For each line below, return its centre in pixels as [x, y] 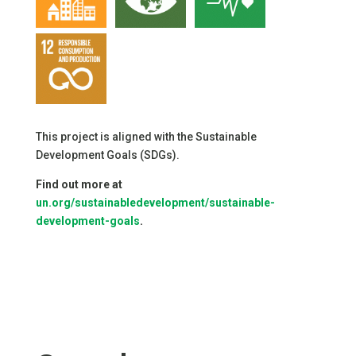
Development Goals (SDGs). [107, 155]
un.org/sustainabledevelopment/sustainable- [155, 203]
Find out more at [79, 185]
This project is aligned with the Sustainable [146, 137]
